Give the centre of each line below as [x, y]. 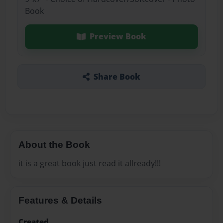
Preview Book [118, 37]
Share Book [117, 76]
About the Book [54, 144]
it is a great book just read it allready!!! [90, 164]
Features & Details [60, 201]
